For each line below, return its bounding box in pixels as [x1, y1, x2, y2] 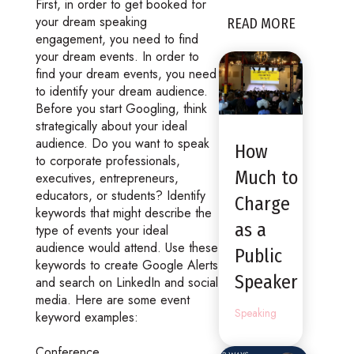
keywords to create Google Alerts [35, 255, 218, 274]
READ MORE [226, 14, 296, 32]
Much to [235, 166, 299, 189]
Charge [235, 192, 291, 215]
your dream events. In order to [35, 47, 199, 66]
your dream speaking [35, 12, 147, 31]
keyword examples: [35, 307, 138, 326]
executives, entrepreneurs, [35, 168, 179, 187]
